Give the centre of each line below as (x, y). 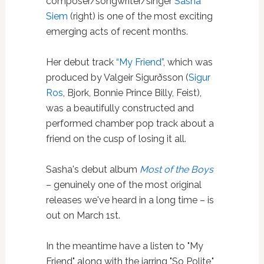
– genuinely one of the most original (123, 184)
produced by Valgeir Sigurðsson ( (117, 77)
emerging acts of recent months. (117, 31)
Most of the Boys (176, 169)
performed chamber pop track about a (130, 123)
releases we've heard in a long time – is (130, 200)
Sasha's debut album (93, 169)
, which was (188, 62)
